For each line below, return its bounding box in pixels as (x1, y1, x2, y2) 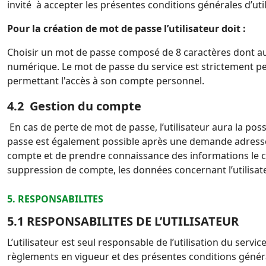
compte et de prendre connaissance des (7, 149, 190, 162)
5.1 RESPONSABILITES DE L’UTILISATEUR (7, 213, 239, 229)
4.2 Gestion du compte (7, 98, 141, 114)
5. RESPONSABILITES (7, 192, 110, 205)
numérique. (7, 60, 62, 73)
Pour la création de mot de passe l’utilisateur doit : (7, 22, 246, 35)
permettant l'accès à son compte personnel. (7, 74, 204, 87)
